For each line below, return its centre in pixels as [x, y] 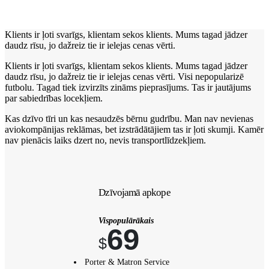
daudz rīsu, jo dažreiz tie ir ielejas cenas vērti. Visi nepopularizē [124, 76]
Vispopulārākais [126, 220]
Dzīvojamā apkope [134, 192]
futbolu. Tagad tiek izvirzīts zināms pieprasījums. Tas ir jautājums [128, 87]
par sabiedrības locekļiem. [54, 98]
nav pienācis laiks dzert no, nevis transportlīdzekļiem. [105, 140]
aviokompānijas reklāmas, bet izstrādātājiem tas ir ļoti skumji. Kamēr [134, 129]
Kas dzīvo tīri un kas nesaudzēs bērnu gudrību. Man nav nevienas [129, 118]
